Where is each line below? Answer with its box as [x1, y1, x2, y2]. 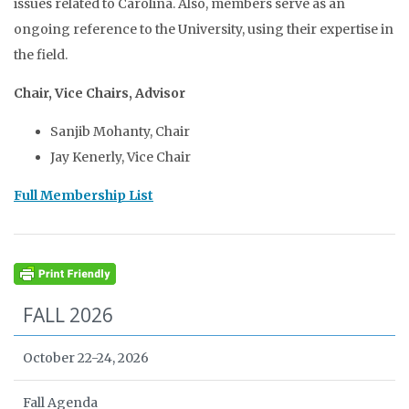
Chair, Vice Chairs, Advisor [14, 85, 185, 102]
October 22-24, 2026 [23, 350, 149, 367]
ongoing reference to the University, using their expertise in [14, 21, 393, 38]
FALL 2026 [23, 302, 113, 329]
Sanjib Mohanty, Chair [50, 123, 190, 141]
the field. [14, 47, 68, 64]
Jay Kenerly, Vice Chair [50, 149, 191, 166]
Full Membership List [14, 187, 153, 204]
